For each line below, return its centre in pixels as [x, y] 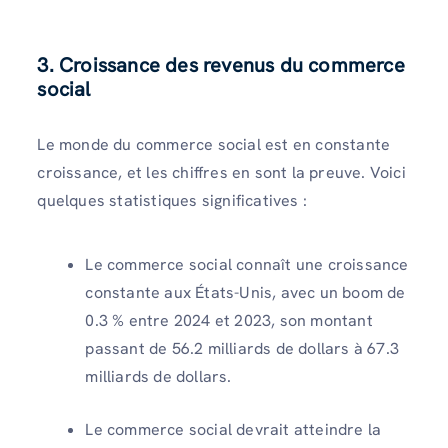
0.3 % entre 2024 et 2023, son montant [229, 320]
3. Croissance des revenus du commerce [221, 65]
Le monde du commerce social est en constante [214, 145]
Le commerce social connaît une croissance [247, 264]
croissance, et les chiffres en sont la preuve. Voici [221, 173]
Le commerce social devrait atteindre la [233, 429]
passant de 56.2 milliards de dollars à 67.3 [242, 348]
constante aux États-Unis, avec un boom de [245, 292]
